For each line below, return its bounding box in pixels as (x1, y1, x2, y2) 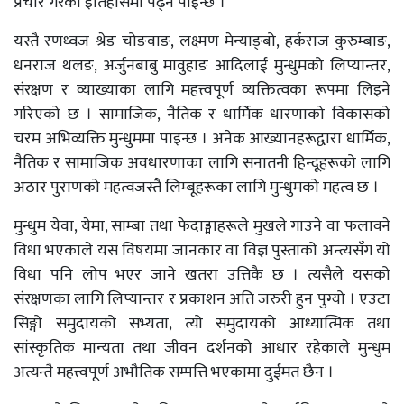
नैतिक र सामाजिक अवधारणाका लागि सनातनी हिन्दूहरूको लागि (14, 150, 390, 177)
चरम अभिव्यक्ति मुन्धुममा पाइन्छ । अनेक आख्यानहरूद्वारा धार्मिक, (14, 125, 390, 152)
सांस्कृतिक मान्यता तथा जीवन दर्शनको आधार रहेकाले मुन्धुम (14, 335, 390, 362)
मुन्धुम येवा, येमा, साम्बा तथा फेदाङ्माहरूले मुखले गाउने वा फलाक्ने (14, 213, 390, 240)
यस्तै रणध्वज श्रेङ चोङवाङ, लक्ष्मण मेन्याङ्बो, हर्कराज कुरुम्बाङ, (14, 28, 390, 55)
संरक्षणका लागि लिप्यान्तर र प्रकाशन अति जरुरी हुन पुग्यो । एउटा (14, 286, 390, 313)
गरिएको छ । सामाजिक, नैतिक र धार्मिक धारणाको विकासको (14, 101, 390, 128)
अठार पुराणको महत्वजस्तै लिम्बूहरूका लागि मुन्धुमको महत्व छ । (14, 174, 379, 201)
